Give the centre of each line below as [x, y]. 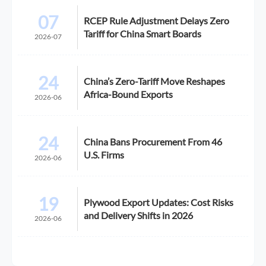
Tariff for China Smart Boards [143, 33]
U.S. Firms [104, 154]
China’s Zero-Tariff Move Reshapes [155, 81]
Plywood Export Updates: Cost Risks [159, 202]
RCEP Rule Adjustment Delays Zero [157, 20]
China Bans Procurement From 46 [153, 141]
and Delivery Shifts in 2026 [139, 215]
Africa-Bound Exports [129, 94]
